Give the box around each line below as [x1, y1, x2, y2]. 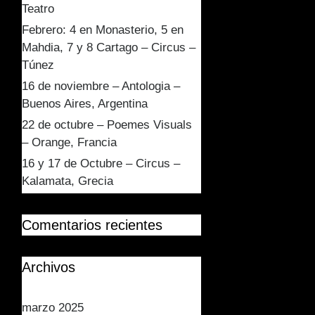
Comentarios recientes [22, 217, 162, 233]
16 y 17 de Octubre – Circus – [22, 157, 180, 170]
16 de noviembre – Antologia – [22, 79, 180, 93]
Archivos [22, 259, 75, 275]
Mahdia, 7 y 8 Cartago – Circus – [22, 41, 195, 54]
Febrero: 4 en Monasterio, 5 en [22, 23, 184, 37]
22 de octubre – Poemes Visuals [22, 118, 192, 131]
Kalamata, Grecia [22, 174, 113, 188]
